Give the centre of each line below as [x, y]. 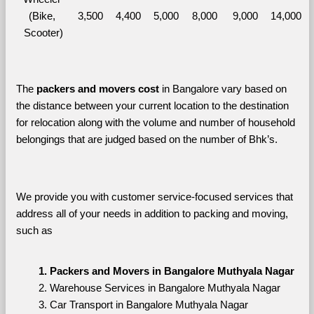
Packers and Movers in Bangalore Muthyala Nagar [172, 271]
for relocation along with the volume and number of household [155, 122]
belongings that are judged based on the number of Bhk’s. [148, 139]
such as [34, 230]
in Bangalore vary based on [223, 89]
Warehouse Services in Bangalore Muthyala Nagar [165, 288]
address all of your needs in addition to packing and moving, [152, 213]
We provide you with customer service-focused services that [154, 197]
